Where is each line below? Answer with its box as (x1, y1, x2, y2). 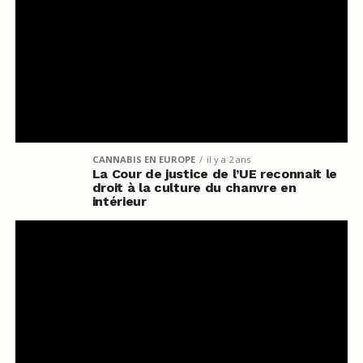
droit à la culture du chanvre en (92, 179, 297, 195)
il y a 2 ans (206, 152, 250, 165)
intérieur (92, 193, 147, 209)
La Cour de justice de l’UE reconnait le (92, 165, 338, 181)
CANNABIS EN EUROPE (92, 152, 195, 165)
